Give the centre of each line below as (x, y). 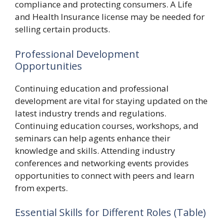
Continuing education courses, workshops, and (107, 125)
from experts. (41, 188)
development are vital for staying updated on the (111, 101)
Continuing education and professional (92, 88)
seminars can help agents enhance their (93, 138)
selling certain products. (62, 29)
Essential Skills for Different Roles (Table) (111, 212)
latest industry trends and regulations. (91, 113)
